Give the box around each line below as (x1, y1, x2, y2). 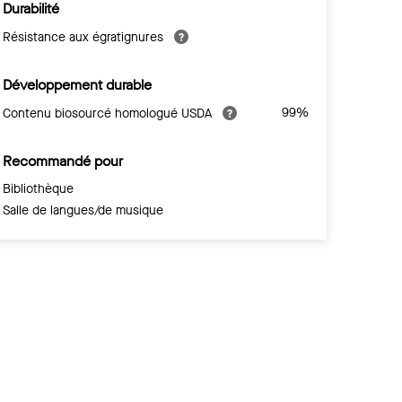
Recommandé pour (2, 151, 123, 170)
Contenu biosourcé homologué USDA (2, 104, 215, 122)
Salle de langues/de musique (2, 201, 163, 219)
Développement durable (2, 74, 152, 94)
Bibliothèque (2, 179, 74, 197)
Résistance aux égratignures (2, 28, 167, 46)
